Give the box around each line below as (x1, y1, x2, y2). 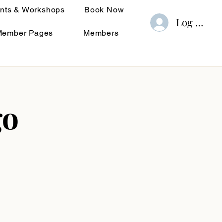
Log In (176, 15, 205, 29)
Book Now (84, 5, 124, 14)
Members (83, 28, 119, 38)
